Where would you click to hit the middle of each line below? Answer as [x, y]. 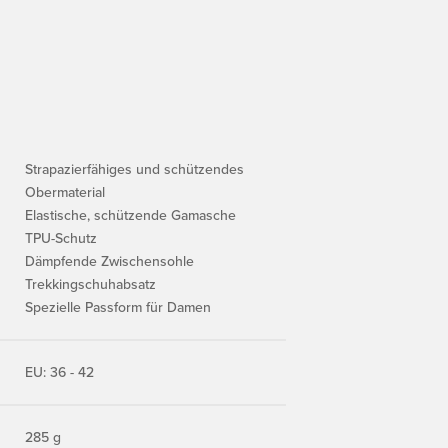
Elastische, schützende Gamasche [130, 215]
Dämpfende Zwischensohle [109, 261]
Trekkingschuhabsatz [90, 284]
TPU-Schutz [61, 238]
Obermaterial [65, 192]
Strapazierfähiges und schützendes [134, 169]
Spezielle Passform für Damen [118, 307]
